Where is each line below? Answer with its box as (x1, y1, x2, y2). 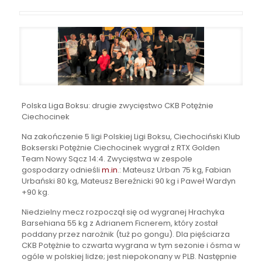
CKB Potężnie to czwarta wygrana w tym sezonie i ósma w (21, 240, 240, 251)
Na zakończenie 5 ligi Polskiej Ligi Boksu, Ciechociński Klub (21, 131, 240, 143)
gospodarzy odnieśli (21, 164, 102, 176)
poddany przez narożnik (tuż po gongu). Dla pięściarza (21, 229, 230, 240)
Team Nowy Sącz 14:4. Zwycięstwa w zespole (21, 153, 192, 165)
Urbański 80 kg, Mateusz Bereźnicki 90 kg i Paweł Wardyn (21, 175, 236, 187)
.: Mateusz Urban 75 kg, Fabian (117, 164, 231, 176)
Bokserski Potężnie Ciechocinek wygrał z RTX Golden (21, 142, 220, 154)
